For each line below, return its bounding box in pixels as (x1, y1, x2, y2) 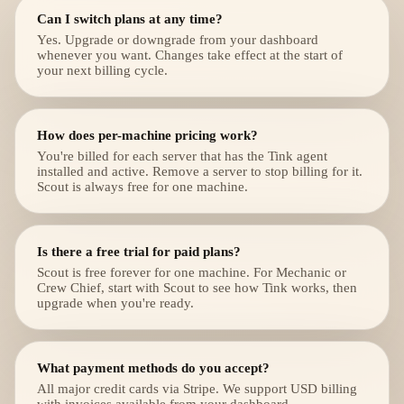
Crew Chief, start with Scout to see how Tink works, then (37, 280, 357, 295)
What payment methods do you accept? (37, 360, 270, 375)
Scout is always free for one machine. (37, 179, 248, 194)
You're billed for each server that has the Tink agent (37, 149, 327, 163)
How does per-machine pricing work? (37, 127, 258, 142)
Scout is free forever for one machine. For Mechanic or (37, 265, 346, 280)
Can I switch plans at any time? (37, 11, 223, 26)
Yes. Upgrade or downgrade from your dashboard (37, 32, 318, 47)
